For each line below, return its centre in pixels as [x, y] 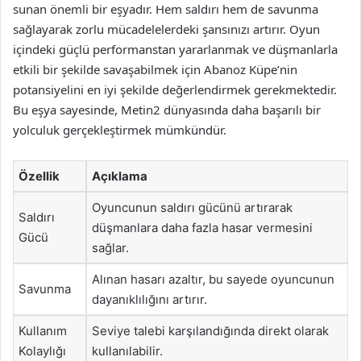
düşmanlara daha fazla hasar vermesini [202, 228]
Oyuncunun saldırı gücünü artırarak [192, 207]
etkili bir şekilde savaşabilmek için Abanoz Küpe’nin [155, 69]
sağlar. [110, 248]
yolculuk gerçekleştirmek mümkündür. [120, 130]
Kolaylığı [42, 351]
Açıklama [120, 176]
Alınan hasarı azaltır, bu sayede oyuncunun [213, 279]
